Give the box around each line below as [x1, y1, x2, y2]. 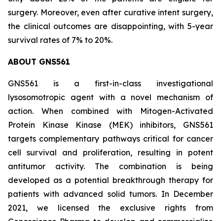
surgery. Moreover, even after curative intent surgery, [8, 7, 213, 17]
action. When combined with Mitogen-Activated [8, 106, 213, 116]
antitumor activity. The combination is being [8, 161, 213, 171]
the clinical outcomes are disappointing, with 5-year [8, 21, 213, 31]
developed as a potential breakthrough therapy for [8, 175, 213, 185]
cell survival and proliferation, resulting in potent [8, 147, 213, 157]
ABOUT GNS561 [8, 57, 70, 67]
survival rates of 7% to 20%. [8, 35, 112, 45]
